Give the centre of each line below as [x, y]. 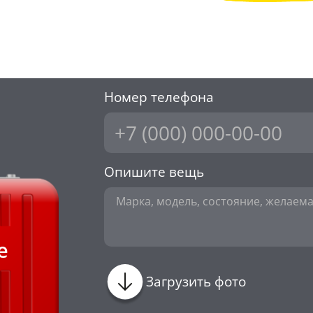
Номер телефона [159, 97]
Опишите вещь [154, 172]
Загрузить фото [196, 282]
